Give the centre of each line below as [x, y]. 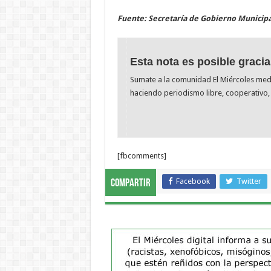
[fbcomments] [142, 156]
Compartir [130, 184]
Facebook [193, 181]
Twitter [249, 181]
